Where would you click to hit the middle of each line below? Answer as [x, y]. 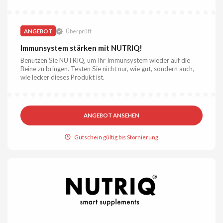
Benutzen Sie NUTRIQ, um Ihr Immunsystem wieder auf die [106, 60]
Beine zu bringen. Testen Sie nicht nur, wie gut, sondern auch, [108, 69]
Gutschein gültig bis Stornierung [116, 137]
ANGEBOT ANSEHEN [111, 115]
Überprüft [78, 31]
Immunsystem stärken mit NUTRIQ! [82, 48]
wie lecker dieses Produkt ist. [63, 77]
